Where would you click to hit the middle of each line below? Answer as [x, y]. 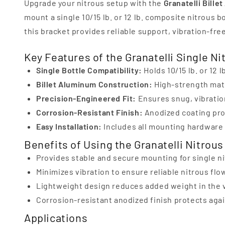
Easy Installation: [69, 126]
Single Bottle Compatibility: [89, 70]
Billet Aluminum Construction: [94, 84]
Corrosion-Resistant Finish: [90, 112]
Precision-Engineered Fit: [86, 98]
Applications [56, 217]
